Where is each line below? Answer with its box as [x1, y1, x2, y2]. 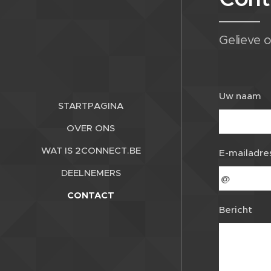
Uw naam [219, 90, 261, 102]
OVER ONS [67, 122, 115, 134]
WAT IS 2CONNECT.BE [41, 145, 141, 157]
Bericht [219, 204, 252, 215]
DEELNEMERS [60, 167, 121, 179]
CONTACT [67, 189, 114, 201]
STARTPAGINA [58, 100, 123, 112]
